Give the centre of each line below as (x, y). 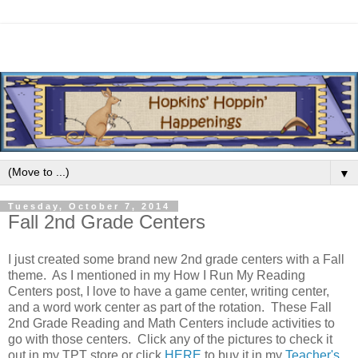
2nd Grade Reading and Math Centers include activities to (171, 324)
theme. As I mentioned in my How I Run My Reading (157, 276)
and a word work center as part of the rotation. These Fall (170, 308)
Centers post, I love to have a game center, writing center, (169, 292)
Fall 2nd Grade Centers (107, 221)
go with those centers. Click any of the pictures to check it (170, 340)
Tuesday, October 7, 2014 (89, 206)
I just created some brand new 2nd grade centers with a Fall (176, 260)
